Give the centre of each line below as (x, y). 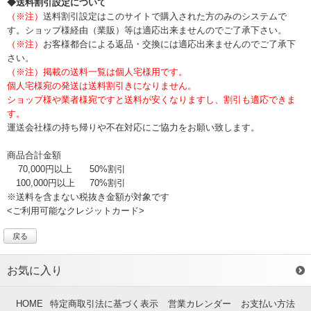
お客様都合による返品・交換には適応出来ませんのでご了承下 (169, 44)
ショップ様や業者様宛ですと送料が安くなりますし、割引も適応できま (151, 100)
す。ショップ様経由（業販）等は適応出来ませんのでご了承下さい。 (147, 30)
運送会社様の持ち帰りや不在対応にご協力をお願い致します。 (133, 127)
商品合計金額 (34, 155)
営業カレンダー (200, 304)
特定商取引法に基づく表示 (104, 304)
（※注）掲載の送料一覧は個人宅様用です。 (97, 72)
